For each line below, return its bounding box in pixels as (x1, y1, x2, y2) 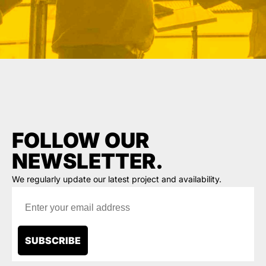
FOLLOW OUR (12, 128, 149, 153)
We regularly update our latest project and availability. (12, 174, 221, 184)
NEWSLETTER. (12, 148, 163, 173)
